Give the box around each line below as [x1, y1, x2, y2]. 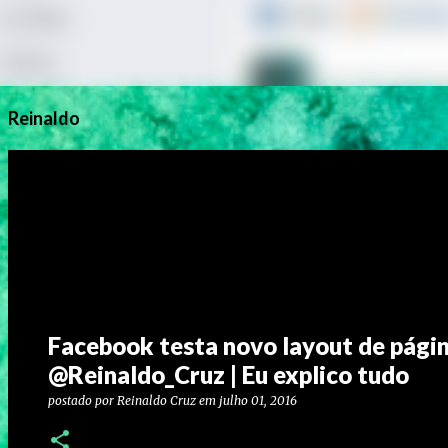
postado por [48, 393, 117, 408]
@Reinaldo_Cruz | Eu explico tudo [48, 360, 409, 389]
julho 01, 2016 [219, 393, 297, 408]
